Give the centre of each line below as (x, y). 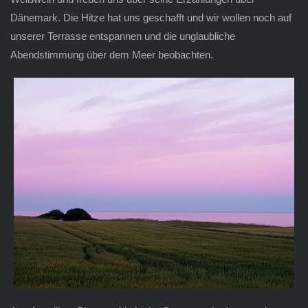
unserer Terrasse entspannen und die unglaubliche (122, 36)
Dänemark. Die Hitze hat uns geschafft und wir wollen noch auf (151, 17)
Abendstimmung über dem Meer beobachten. (111, 54)
